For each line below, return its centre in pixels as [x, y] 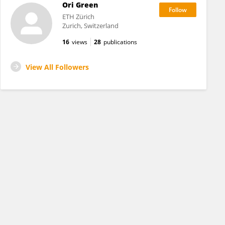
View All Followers [57, 67]
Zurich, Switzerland [90, 26]
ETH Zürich [78, 17]
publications [120, 42]
